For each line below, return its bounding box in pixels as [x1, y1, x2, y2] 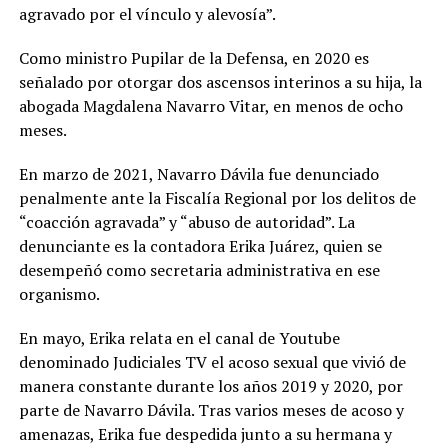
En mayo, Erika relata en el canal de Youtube [18, 327, 340, 350]
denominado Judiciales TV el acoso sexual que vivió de [18, 351, 406, 374]
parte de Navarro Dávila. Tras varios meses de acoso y [18, 399, 404, 422]
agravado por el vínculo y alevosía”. [18, 3, 279, 26]
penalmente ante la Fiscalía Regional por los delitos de [18, 187, 416, 210]
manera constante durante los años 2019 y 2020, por [18, 375, 403, 398]
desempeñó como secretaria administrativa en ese [18, 259, 380, 282]
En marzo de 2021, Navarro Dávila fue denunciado [18, 163, 379, 186]
